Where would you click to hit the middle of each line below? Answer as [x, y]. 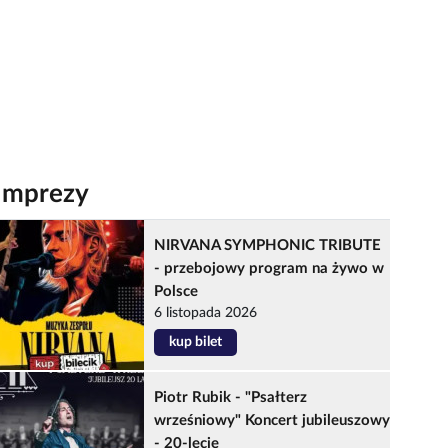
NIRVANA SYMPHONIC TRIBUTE [268, 245]
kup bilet [196, 342]
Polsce [176, 291]
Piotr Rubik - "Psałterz [231, 397]
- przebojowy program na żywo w [269, 268]
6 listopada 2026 [206, 313]
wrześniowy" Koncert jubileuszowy [272, 420]
